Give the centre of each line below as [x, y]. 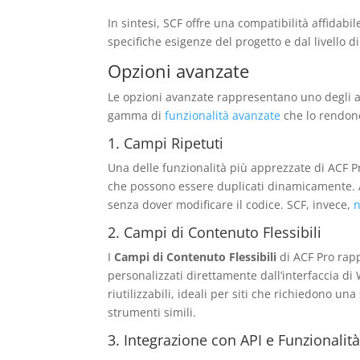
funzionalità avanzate [223, 115]
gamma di [137, 115]
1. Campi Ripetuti [166, 143]
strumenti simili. [152, 312]
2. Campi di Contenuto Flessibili [215, 232]
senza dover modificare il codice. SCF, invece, [231, 204]
